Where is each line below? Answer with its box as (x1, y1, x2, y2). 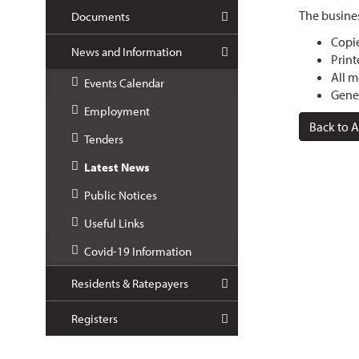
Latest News (84, 159, 150, 175)
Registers (71, 311, 118, 326)
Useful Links (84, 216, 144, 231)
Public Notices (84, 188, 157, 203)
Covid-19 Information (84, 244, 192, 259)
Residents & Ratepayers (71, 276, 188, 291)
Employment (84, 103, 150, 119)
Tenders (84, 131, 123, 147)
